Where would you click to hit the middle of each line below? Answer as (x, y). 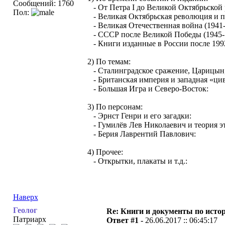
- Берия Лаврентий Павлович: (141, 134)
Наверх (25, 197)
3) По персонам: (115, 107)
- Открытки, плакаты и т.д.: (137, 161)
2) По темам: (109, 62)
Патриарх (29, 219)
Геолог (25, 210)
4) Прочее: (105, 152)
